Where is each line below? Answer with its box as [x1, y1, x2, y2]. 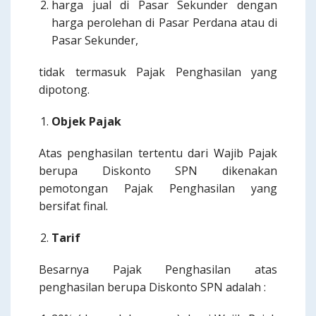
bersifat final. [39, 198, 108, 214]
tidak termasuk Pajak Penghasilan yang [39, 64, 277, 80]
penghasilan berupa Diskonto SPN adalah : [39, 279, 266, 295]
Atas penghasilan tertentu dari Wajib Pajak [39, 145, 277, 161]
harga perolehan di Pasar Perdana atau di [51, 15, 277, 30]
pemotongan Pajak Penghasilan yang [39, 181, 277, 196]
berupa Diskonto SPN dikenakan [39, 163, 277, 178]
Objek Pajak [51, 114, 121, 129]
